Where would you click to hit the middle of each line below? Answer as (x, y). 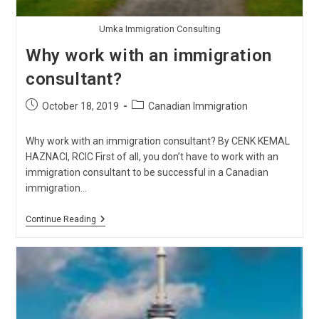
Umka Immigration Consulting (159, 29)
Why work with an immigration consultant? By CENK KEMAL (157, 141)
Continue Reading (61, 219)
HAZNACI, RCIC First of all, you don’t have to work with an (152, 157)
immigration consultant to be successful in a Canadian (147, 172)
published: (47, 120)
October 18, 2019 (80, 106)
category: (152, 120)
